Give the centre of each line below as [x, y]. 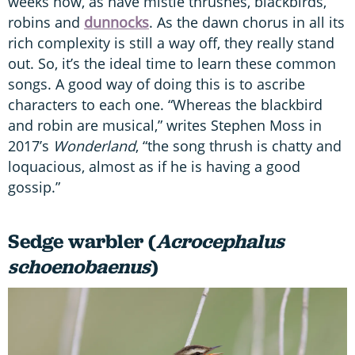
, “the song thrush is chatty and [239, 146]
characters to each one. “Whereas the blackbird [165, 105]
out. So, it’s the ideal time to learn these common [172, 63]
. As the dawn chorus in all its [247, 22]
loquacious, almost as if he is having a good [154, 166]
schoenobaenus [79, 267]
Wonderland [94, 146]
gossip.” [34, 187]
